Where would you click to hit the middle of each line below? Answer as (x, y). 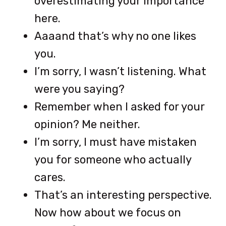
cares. (50, 177)
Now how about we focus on (108, 212)
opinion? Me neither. (87, 124)
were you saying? (79, 89)
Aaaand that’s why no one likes (115, 36)
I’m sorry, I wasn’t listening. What (120, 71)
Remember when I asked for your (120, 106)
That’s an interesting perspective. (123, 195)
